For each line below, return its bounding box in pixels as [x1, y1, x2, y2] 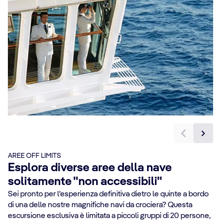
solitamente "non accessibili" [8, 176, 162, 188]
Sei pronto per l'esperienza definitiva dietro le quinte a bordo [8, 190, 209, 198]
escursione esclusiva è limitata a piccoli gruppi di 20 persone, [8, 212, 211, 220]
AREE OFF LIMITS [8, 152, 61, 159]
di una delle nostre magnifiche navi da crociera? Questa [8, 201, 192, 209]
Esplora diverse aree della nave [8, 162, 172, 174]
